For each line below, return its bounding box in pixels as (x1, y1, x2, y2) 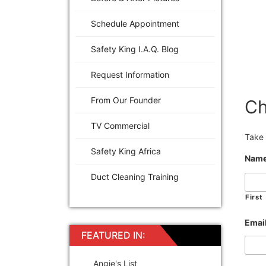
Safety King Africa (91, 145, 161, 156)
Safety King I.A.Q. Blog (91, 43, 179, 54)
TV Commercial (91, 120, 150, 131)
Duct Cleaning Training (91, 171, 179, 182)
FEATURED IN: (81, 229, 145, 241)
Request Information (91, 69, 169, 80)
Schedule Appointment (91, 18, 179, 28)
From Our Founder (91, 94, 161, 105)
